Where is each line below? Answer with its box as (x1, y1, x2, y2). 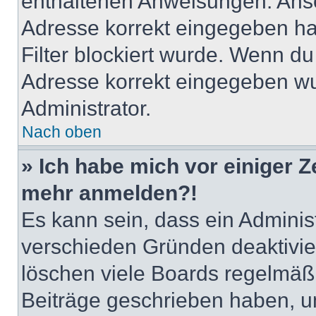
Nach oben (22, 123, 102, 141)
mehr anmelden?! (21, 181, 197, 205)
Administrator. (21, 97, 151, 120)
